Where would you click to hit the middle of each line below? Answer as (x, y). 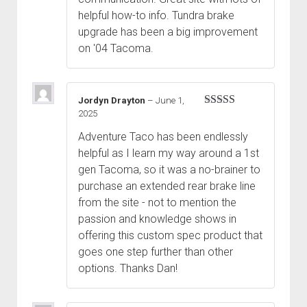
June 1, (170, 100)
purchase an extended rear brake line (167, 186)
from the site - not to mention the (157, 203)
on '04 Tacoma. (116, 48)
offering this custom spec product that (170, 236)
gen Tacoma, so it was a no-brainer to (169, 170)
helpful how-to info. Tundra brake (156, 15)
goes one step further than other (156, 252)
